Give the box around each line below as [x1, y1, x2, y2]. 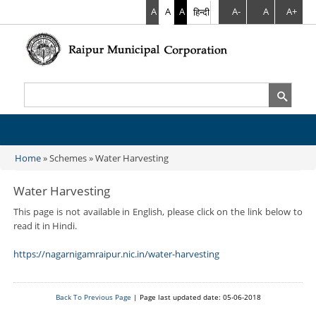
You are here [13, 158, 75, 173]
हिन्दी [193, 6, 209, 18]
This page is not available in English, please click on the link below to [13, 205, 303, 219]
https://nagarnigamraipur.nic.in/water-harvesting [13, 248, 220, 261]
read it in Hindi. [13, 219, 78, 233]
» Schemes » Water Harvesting [41, 152, 169, 165]
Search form [25, 96, 85, 111]
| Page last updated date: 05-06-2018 [130, 292, 261, 303]
